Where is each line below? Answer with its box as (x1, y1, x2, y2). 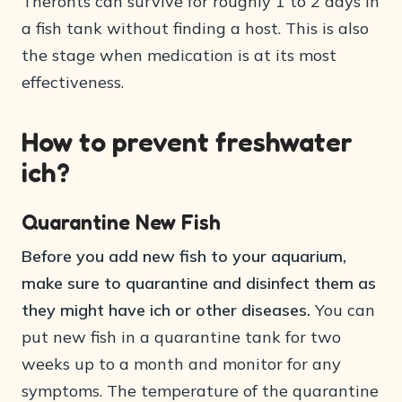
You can (310, 300, 375, 321)
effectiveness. (22, 72, 124, 93)
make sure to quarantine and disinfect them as (22, 273, 376, 294)
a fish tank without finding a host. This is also (22, 18, 369, 39)
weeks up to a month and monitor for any (22, 354, 341, 375)
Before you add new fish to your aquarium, (22, 246, 346, 267)
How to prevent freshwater (22, 126, 353, 159)
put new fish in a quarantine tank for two (22, 327, 341, 348)
